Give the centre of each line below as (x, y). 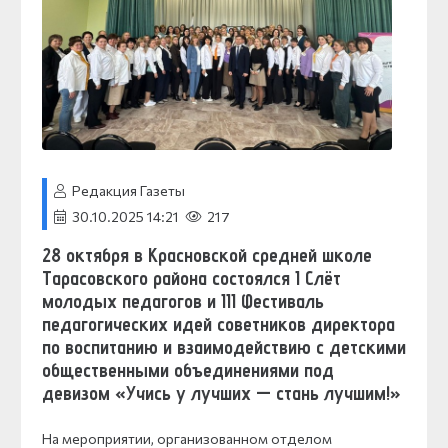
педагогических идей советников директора (218, 323)
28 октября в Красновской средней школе (207, 254)
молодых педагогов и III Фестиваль (183, 300)
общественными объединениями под (188, 369)
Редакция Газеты (128, 190)
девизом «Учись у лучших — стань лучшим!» (221, 392)
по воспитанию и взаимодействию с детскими (224, 346)
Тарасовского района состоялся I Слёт (191, 277)
